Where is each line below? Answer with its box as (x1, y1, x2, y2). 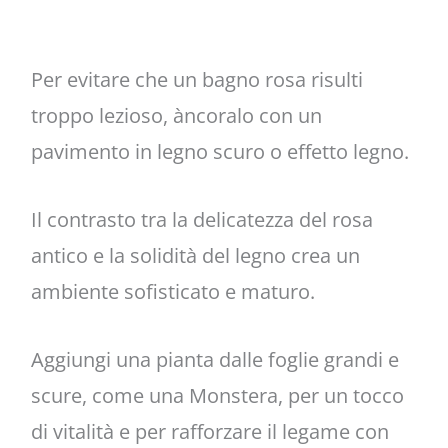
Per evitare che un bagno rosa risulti (30, 65, 363, 93)
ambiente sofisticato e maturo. (30, 277, 315, 305)
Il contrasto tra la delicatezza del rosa (30, 205, 373, 233)
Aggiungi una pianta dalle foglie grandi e (30, 345, 399, 373)
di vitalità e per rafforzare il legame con (30, 417, 389, 445)
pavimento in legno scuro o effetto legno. (30, 137, 409, 165)
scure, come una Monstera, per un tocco (30, 381, 404, 409)
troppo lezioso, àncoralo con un (30, 101, 322, 129)
